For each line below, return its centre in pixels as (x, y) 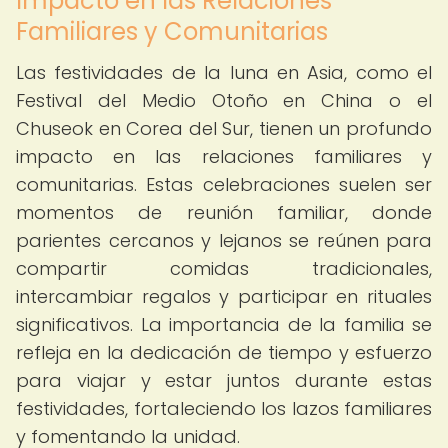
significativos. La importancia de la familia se (224, 324)
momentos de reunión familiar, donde (224, 212)
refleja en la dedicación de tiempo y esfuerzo (224, 352)
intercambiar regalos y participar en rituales (224, 296)
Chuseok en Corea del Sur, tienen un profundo (224, 128)
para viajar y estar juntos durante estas (224, 380)
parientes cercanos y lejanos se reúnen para (224, 240)
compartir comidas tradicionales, (224, 268)
